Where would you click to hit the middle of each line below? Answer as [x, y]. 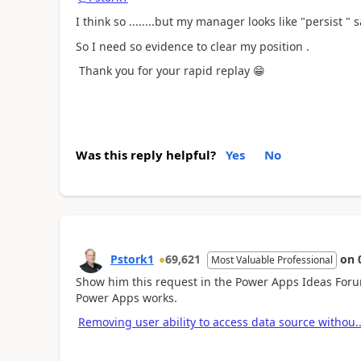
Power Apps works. [126, 297]
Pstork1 [132, 259]
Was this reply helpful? [145, 154]
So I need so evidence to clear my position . [192, 46]
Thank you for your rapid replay [164, 71]
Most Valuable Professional [272, 259]
